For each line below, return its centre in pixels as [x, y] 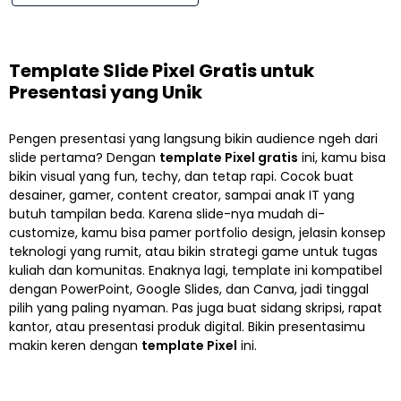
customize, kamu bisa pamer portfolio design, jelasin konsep [197, 233]
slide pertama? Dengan [84, 158]
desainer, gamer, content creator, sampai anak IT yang [182, 196]
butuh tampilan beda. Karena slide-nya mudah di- [167, 214]
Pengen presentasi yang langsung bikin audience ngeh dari [193, 139]
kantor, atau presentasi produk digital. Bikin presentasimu [187, 327]
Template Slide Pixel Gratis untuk [162, 71]
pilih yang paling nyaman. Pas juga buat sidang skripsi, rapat [196, 308]
